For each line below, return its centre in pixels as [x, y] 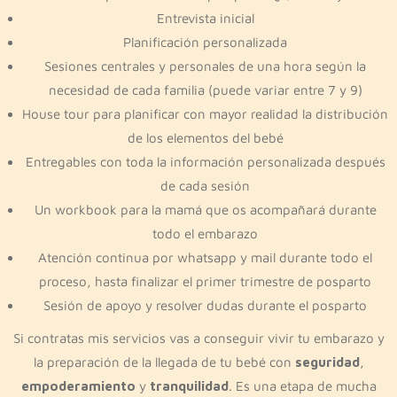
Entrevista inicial [205, 18]
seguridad [327, 362]
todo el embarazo [205, 234]
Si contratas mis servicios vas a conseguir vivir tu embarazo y [198, 338]
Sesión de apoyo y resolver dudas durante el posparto [205, 305]
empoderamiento [78, 386]
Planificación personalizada [205, 42]
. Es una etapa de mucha [302, 386]
